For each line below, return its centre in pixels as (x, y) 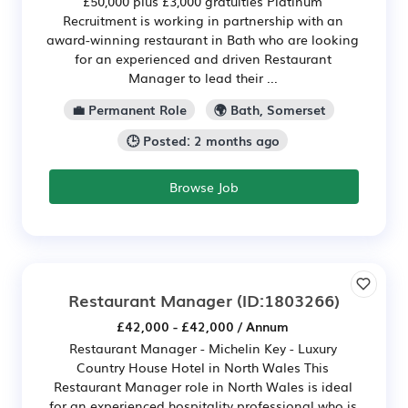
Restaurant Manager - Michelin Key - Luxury (203, 348)
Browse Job (204, 187)
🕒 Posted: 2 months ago (203, 141)
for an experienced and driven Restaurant (203, 58)
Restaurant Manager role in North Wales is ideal (203, 387)
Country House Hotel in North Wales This (203, 367)
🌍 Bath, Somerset (270, 110)
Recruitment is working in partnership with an (203, 20)
